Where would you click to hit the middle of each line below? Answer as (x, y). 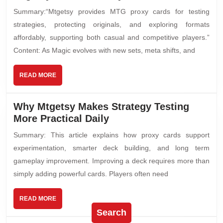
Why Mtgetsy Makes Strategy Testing (101, 106)
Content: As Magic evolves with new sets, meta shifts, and (104, 50)
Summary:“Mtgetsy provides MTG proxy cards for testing (111, 11)
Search (111, 212)
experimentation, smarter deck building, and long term (111, 148)
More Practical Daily (61, 118)
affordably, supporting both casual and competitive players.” (111, 37)
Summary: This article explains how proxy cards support (111, 135)
